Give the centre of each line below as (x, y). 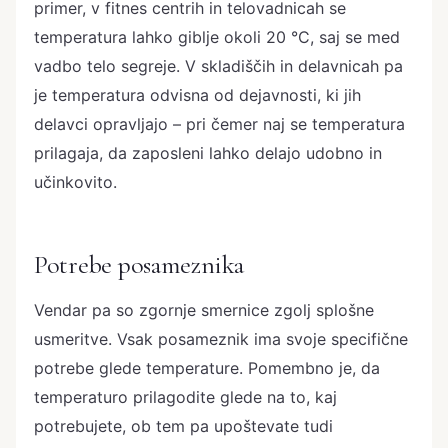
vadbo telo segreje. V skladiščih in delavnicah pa (218, 66)
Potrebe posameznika (139, 265)
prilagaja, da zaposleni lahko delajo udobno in (208, 153)
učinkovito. (75, 182)
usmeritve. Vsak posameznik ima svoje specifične (221, 338)
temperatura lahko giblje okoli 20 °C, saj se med (217, 37)
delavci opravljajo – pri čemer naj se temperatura (219, 124)
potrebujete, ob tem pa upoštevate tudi (183, 425)
